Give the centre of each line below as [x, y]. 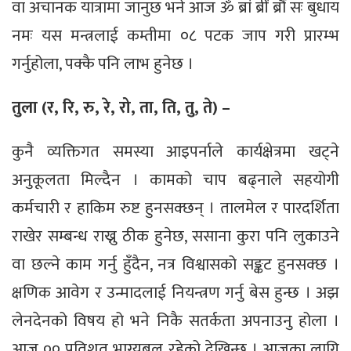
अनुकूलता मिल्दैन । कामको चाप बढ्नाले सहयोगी [175, 179]
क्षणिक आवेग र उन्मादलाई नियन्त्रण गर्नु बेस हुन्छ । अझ [175, 292]
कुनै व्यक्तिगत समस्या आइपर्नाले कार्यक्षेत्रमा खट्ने [175, 151]
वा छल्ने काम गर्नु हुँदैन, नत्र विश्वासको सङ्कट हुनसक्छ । [175, 264]
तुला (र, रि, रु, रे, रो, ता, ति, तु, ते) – [121, 107]
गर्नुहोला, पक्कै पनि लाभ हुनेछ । [103, 63]
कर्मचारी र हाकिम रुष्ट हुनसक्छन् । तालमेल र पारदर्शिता [175, 208]
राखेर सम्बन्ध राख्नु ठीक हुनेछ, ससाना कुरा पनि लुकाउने [175, 236]
